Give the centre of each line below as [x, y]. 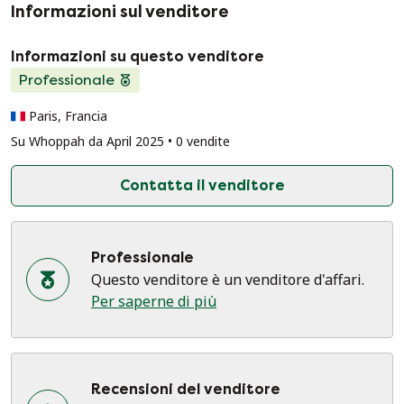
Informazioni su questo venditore [138, 56]
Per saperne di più [154, 301]
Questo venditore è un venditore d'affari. [228, 280]
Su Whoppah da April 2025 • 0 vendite [120, 141]
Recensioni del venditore [186, 389]
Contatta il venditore [202, 185]
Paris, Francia [68, 116]
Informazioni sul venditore [120, 12]
